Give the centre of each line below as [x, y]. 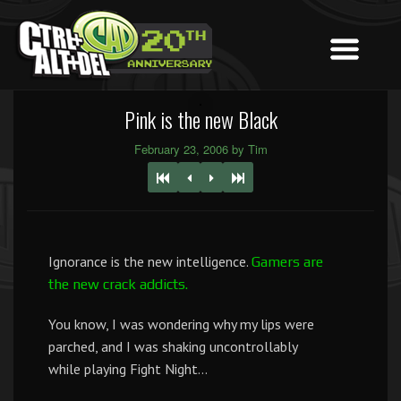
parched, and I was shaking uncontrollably [173, 346]
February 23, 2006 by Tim [200, 149]
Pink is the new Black [200, 119]
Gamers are [287, 262]
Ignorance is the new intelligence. [150, 261]
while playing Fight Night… [128, 369]
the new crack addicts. [118, 284]
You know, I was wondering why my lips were [181, 324]
